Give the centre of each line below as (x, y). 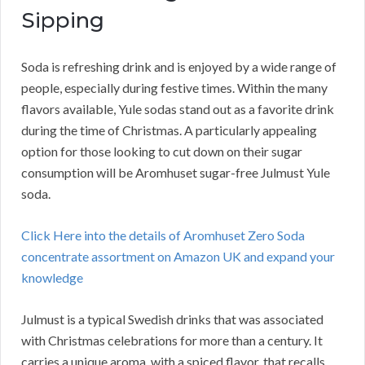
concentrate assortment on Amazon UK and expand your (178, 257)
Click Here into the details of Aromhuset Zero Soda (163, 235)
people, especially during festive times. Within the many (174, 88)
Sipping (63, 21)
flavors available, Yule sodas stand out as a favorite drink (178, 109)
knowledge (52, 278)
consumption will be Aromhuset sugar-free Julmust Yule (176, 173)
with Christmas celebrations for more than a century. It (172, 341)
